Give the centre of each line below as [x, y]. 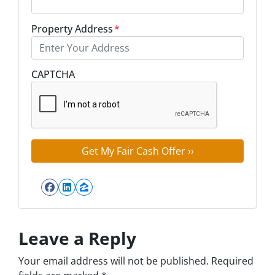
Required [232, 261]
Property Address [72, 29]
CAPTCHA [53, 74]
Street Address [57, 64]
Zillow [107, 199]
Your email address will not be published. [114, 261]
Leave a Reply [77, 238]
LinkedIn [100, 199]
